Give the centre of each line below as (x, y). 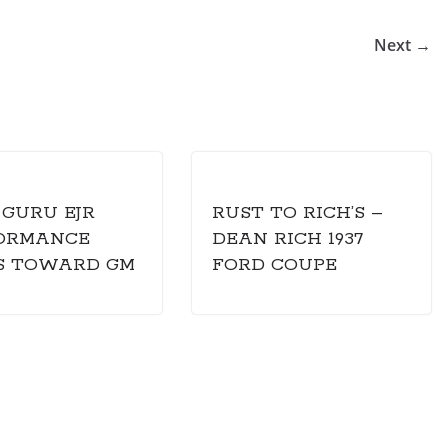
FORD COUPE (274, 265)
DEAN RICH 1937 (287, 239)
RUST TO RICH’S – (297, 213)
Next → (402, 45)
